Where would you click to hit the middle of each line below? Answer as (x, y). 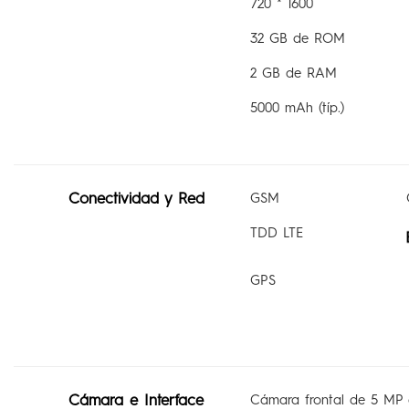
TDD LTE (276, 232)
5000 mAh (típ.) (297, 107)
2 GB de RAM (293, 73)
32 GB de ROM (297, 38)
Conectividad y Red (136, 198)
